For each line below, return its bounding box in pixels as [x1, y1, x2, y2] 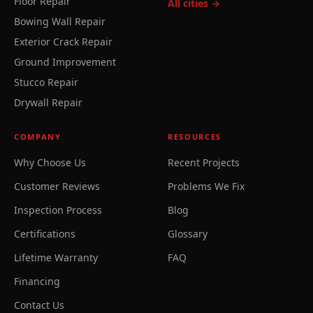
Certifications [14, 227, 75, 240]
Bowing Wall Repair [14, 15, 105, 28]
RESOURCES [168, 131, 221, 142]
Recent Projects [168, 156, 240, 169]
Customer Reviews [14, 180, 100, 193]
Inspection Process [14, 203, 102, 217]
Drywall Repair [14, 96, 82, 109]
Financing [14, 275, 60, 288]
